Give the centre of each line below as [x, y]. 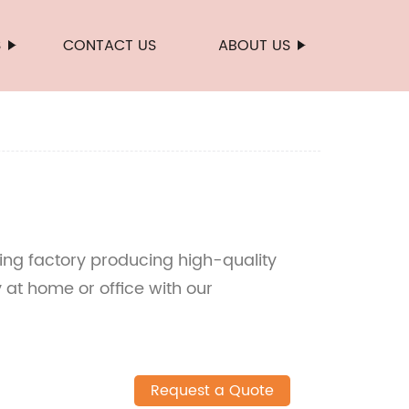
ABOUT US [254, 46]
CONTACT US [110, 46]
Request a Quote [212, 390]
